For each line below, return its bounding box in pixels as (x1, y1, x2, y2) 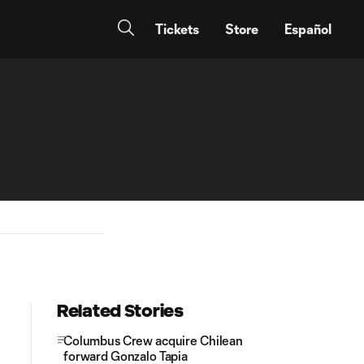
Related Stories (57, 301, 184, 320)
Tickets (155, 21, 199, 37)
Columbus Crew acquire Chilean (63, 333, 243, 348)
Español (284, 21, 331, 37)
